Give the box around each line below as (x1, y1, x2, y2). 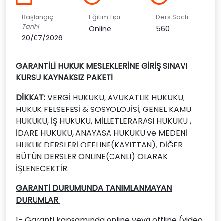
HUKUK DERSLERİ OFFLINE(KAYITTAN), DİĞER (16, 139, 183, 150)
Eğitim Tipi (88, 12, 120, 22)
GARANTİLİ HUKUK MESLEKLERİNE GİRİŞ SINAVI (16, 60, 187, 72)
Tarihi (22, 22, 39, 31)
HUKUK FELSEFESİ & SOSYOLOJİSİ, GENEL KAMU (16, 104, 191, 115)
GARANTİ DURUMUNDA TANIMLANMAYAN (16, 183, 172, 194)
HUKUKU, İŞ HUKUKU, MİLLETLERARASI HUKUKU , (16, 115, 191, 127)
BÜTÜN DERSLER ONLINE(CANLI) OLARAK (16, 151, 168, 162)
